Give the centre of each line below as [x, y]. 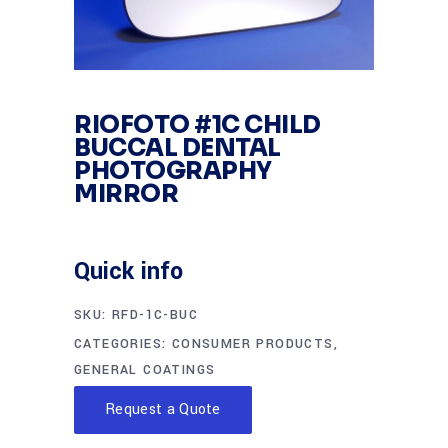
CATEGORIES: [123, 344]
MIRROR [126, 194]
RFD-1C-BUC [155, 315]
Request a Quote [163, 410]
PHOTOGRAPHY [173, 171]
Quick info [128, 272]
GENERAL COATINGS [145, 370]
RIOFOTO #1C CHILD [197, 125]
